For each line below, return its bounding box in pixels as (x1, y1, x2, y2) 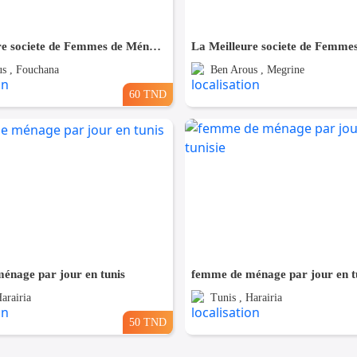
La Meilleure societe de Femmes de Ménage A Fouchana (148, 40, 161, 53)
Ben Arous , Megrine (210, 64, 304, 76)
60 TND (128, 88, 167, 101)
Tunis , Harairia (210, 292, 282, 304)
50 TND (128, 316, 167, 329)
